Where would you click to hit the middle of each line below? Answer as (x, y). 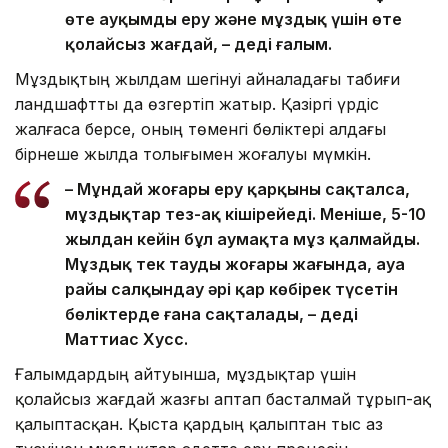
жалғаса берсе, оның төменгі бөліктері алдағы (200, 129)
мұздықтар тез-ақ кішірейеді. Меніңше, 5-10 (245, 214)
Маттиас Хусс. (126, 339)
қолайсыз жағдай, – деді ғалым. (198, 44)
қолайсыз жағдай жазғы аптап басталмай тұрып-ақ (223, 399)
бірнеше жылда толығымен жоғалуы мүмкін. (193, 154)
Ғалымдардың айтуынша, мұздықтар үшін (185, 374)
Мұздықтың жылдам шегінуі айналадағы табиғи (207, 79)
